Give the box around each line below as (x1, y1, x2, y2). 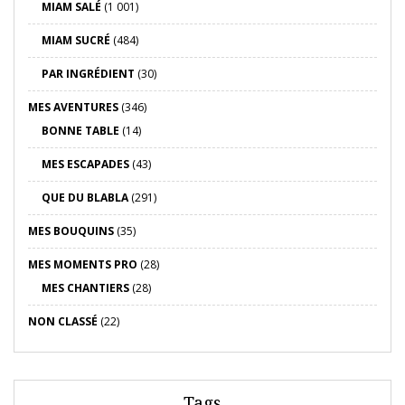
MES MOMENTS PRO (28, 257, 137, 273)
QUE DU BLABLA (42, 190, 128, 206)
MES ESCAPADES (42, 156, 129, 173)
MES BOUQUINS (28, 223, 114, 240)
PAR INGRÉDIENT (42, 66, 135, 82)
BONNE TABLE (42, 123, 119, 139)
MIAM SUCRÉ (42, 33, 110, 49)
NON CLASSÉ (28, 314, 98, 330)
